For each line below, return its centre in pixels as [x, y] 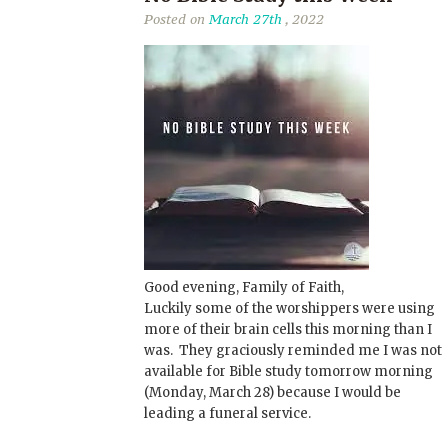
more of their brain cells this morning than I [288, 329]
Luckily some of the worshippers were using [289, 308]
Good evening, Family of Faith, [244, 287]
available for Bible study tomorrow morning [288, 371]
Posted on [176, 19]
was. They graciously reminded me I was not [293, 350]
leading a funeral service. [227, 413]
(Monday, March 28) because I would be [272, 392]
